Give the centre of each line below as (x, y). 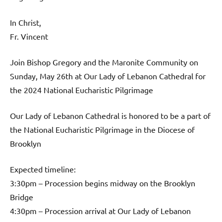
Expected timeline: (43, 169)
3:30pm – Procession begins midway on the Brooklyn (103, 183)
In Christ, (26, 23)
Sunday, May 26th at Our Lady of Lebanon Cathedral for (108, 76)
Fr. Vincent (29, 36)
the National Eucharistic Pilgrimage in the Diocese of (102, 130)
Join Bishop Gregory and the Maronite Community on (104, 62)
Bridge (22, 197)
